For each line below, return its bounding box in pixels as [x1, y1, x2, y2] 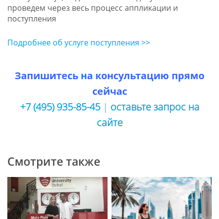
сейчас [92, 85, 127, 98]
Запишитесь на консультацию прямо [15, 69, 204, 83]
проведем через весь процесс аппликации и [7, 2, 178, 13]
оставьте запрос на [110, 100, 199, 114]
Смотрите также [7, 153, 100, 170]
